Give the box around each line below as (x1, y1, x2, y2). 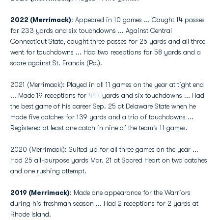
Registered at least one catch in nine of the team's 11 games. (10, 124, 188, 132)
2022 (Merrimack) (10, 16, 71, 24)
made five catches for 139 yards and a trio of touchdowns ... (10, 113, 193, 121)
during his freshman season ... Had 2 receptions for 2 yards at (10, 199, 198, 207)
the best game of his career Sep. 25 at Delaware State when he (10, 102, 196, 110)
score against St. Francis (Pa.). (10, 59, 102, 67)
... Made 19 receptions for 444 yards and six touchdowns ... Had (10, 91, 204, 99)
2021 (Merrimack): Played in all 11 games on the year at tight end (10, 81, 204, 88)
